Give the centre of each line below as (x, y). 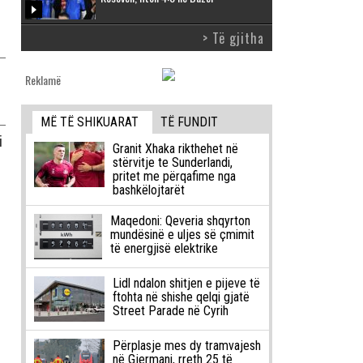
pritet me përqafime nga (174, 177)
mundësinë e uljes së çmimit (182, 235)
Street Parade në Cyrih (170, 311)
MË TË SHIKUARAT (90, 122)
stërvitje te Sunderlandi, (172, 163)
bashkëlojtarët (148, 190)
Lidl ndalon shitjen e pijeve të (186, 284)
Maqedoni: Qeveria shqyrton (180, 221)
